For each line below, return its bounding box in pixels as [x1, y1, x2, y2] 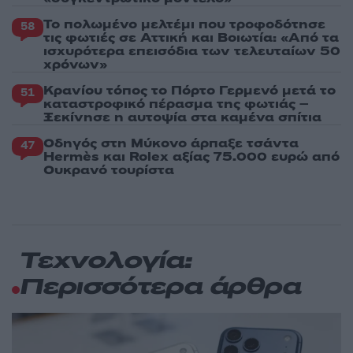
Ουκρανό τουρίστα [43, 161, 174, 179]
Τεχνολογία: [20, 249, 191, 274]
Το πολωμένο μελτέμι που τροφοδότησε [43, 15, 325, 33]
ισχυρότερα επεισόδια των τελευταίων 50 [43, 42, 340, 60]
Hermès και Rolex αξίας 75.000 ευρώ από [43, 147, 340, 165]
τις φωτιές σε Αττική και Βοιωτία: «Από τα [43, 28, 339, 46]
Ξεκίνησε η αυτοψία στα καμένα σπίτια [43, 108, 321, 126]
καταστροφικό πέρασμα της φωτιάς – [43, 95, 309, 113]
